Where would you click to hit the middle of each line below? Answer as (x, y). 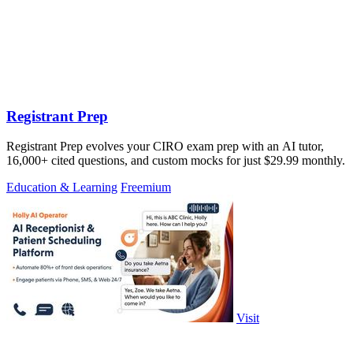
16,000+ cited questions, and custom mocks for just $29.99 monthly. (176, 161)
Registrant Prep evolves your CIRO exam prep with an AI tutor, (165, 147)
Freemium (146, 188)
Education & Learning (62, 188)
